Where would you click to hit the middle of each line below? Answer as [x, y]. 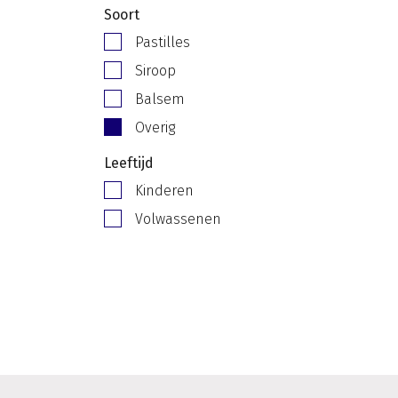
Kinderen [164, 191]
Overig [155, 127]
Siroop [155, 71]
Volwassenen [178, 219]
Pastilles [163, 42]
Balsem [160, 99]
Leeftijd [129, 163]
